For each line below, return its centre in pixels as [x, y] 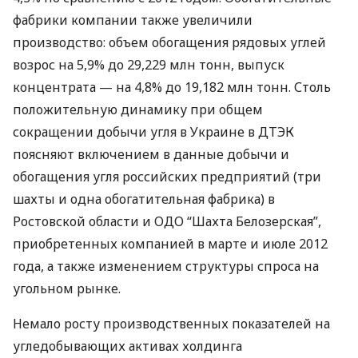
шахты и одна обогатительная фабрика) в [144, 199]
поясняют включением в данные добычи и [151, 154]
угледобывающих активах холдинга [127, 346]
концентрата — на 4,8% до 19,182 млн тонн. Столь [172, 87]
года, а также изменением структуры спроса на [166, 266]
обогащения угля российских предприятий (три [167, 177]
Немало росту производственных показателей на [171, 324]
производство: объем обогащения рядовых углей [169, 42]
